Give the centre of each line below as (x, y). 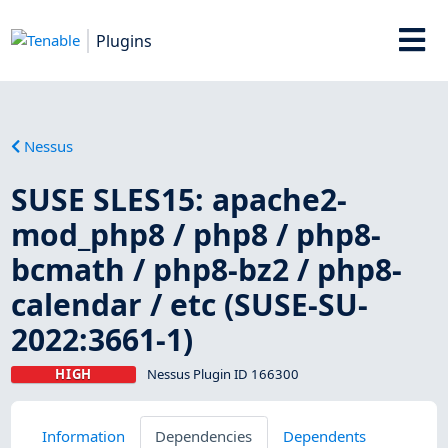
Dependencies (204, 435)
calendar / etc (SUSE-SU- (190, 304)
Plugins (124, 40)
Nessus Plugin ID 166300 (222, 373)
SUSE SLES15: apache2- (179, 199)
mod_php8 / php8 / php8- (196, 234)
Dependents (324, 435)
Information (83, 435)
